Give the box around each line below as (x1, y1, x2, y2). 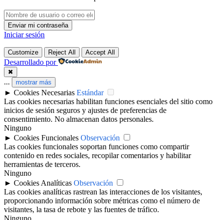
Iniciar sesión (4, 30, 45, 39)
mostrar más (16, 78, 52, 86)
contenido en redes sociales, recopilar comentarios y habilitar (4, 151, 191, 160)
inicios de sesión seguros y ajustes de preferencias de (4, 106, 166, 114)
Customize (8, 48, 38, 56)
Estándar (77, 88, 104, 97)
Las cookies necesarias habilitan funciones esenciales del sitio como (4, 97, 213, 106)
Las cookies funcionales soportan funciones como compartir (4, 142, 189, 151)
